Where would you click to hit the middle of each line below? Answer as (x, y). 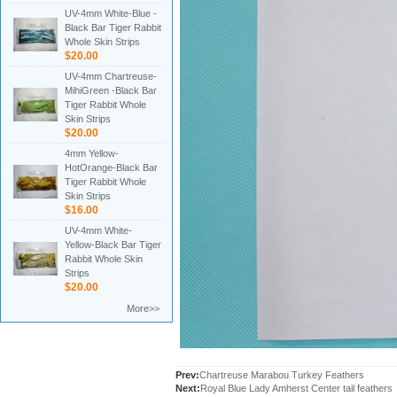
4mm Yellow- (92, 153)
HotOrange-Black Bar (111, 167)
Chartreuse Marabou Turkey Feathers (282, 375)
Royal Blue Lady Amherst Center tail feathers (296, 388)
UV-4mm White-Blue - (111, 13)
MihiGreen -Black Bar (111, 90)
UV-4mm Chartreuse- (111, 76)
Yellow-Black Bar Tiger (113, 245)
